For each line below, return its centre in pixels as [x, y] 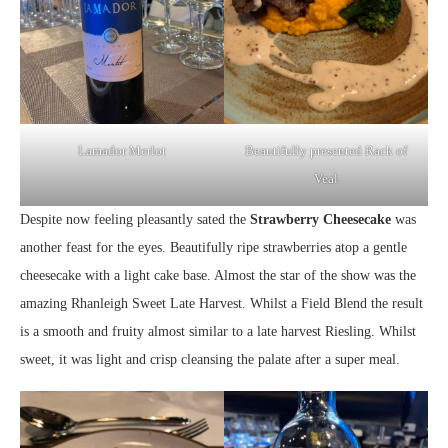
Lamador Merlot [122, 150]
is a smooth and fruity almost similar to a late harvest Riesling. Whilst [218, 331]
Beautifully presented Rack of [326, 150]
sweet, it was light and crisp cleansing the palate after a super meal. [210, 359]
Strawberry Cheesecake [320, 219]
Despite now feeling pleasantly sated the [135, 219]
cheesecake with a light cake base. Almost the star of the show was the [218, 275]
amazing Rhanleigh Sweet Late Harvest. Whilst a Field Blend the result [221, 303]
